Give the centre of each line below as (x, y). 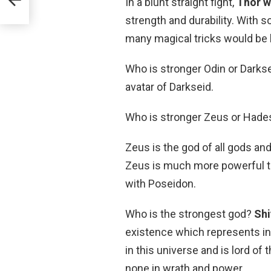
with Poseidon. (161, 183)
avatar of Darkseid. (169, 87)
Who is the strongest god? (190, 214)
